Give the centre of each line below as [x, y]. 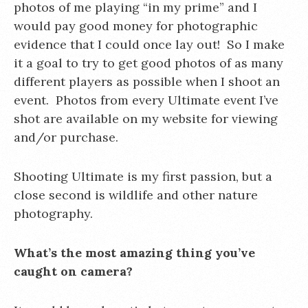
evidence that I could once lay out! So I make [149, 44]
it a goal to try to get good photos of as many [148, 63]
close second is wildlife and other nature [136, 195]
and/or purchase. [66, 137]
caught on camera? [73, 271]
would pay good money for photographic [136, 26]
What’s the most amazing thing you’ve [134, 253]
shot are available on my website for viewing [146, 119]
